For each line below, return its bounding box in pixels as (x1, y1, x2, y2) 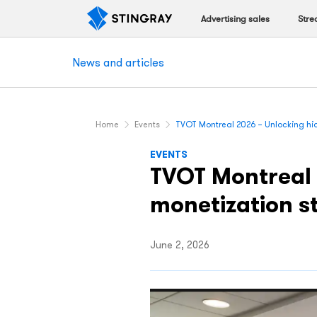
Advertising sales (201, 13, 270, 25)
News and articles (72, 55, 164, 69)
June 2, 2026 (150, 238, 209, 251)
